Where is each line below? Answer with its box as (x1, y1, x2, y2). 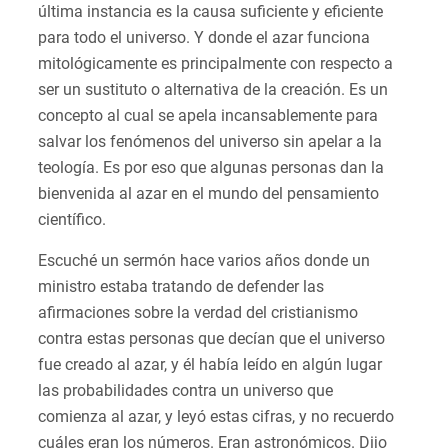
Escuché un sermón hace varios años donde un (38, 251, 370, 271)
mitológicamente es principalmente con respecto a (38, 54, 393, 74)
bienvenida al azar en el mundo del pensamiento (38, 184, 379, 204)
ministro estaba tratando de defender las (38, 277, 324, 297)
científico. (38, 210, 106, 230)
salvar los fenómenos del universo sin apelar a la (38, 132, 382, 152)
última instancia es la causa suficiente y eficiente (38, 2, 383, 22)
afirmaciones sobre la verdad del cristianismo (38, 303, 358, 323)
